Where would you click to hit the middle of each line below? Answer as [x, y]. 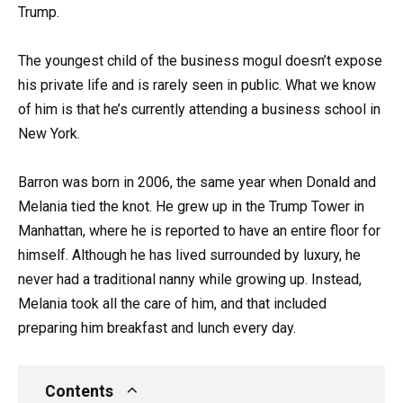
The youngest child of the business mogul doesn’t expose [200, 61]
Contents [79, 391]
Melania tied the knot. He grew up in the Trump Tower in [191, 207]
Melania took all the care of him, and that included [172, 304]
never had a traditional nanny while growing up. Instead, [190, 280]
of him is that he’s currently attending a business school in [199, 110]
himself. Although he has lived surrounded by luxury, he [189, 255]
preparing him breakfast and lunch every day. [157, 328]
